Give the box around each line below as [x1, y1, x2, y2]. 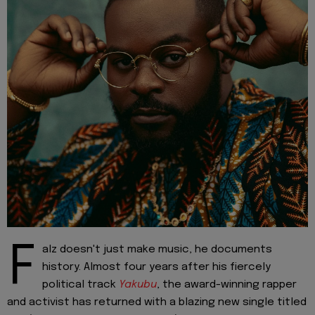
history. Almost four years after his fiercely [42, 261, 271, 273]
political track [42, 278, 119, 290]
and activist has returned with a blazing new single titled [7, 296, 307, 308]
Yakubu [119, 278, 157, 290]
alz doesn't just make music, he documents [42, 243, 272, 255]
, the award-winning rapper [157, 278, 297, 290]
